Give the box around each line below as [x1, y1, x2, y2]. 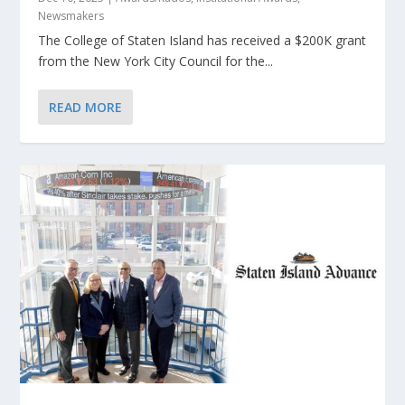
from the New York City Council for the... [38, 52, 274, 71]
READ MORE [49, 99, 123, 117]
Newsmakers [38, 8, 105, 24]
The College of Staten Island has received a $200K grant [38, 32, 367, 50]
